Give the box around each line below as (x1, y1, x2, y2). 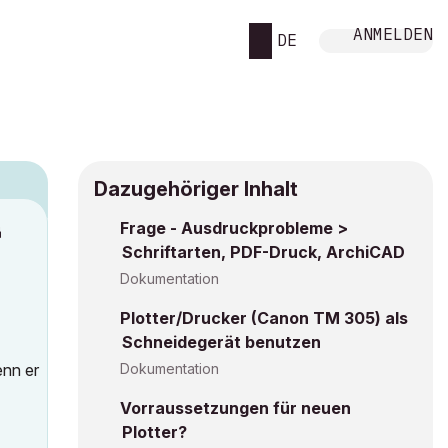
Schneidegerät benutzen (122, 332, 321, 352)
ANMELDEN (353, 23, 433, 44)
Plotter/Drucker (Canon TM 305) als (120, 308, 408, 328)
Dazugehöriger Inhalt (94, 177, 298, 201)
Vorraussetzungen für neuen (120, 398, 351, 418)
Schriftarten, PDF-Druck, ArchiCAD (122, 242, 405, 262)
